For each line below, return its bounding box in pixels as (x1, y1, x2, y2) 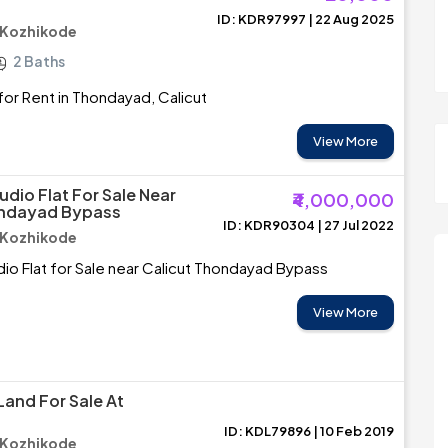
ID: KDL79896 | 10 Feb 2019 (224, 423, 394, 439)
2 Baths (13, 52, 65, 70)
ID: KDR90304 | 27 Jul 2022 (223, 217, 394, 233)
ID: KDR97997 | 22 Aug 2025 (217, 11, 394, 27)
